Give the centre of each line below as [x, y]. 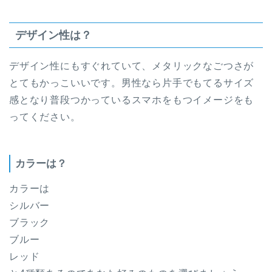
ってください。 [45, 117]
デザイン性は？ [53, 35]
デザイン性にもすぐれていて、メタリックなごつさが [132, 66]
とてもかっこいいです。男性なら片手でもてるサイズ [132, 83]
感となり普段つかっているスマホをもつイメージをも [132, 100]
